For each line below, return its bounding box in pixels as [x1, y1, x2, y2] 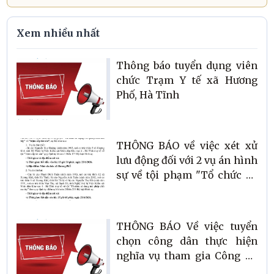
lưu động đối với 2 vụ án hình [116, 154, 257, 167]
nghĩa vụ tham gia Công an [116, 249, 257, 262]
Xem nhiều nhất [17, 27, 100, 40]
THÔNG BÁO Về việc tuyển [116, 220, 257, 232]
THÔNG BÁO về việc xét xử [116, 139, 257, 152]
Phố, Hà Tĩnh [116, 88, 179, 101]
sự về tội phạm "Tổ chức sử [116, 169, 257, 182]
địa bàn [116, 213, 151, 226]
